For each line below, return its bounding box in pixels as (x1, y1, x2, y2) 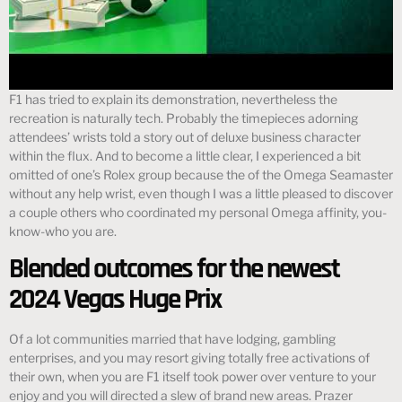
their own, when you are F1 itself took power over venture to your (9, 368, 376, 384)
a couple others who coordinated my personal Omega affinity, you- (9, 205, 387, 221)
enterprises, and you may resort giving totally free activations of (9, 349, 370, 365)
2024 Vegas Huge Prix (9, 281, 221, 318)
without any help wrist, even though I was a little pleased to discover (9, 186, 393, 202)
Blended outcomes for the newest (9, 250, 339, 287)
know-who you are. (9, 223, 117, 240)
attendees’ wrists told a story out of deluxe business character (9, 129, 361, 145)
